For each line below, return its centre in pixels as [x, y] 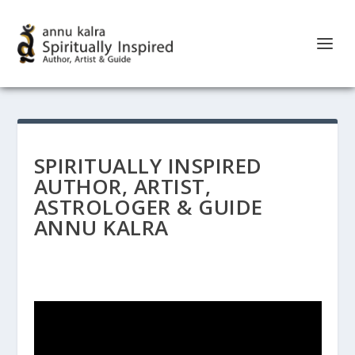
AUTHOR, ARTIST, [122, 186]
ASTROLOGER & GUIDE [148, 207]
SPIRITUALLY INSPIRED [148, 166]
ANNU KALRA [101, 227]
